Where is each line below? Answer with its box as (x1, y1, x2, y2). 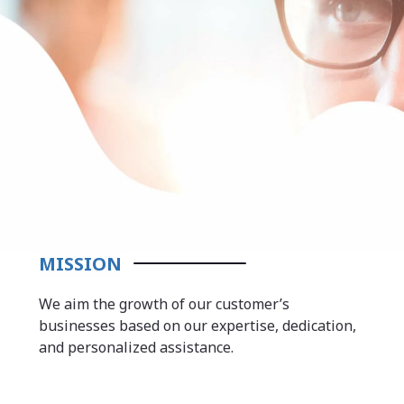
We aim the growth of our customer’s (38, 293, 289, 314)
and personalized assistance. (38, 336, 234, 357)
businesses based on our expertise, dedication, (38, 315, 356, 335)
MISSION (38, 251, 122, 276)
